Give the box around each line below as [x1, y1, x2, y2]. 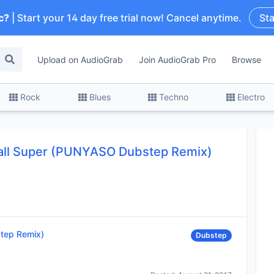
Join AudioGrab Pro [139, 54, 216, 65]
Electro [237, 91, 265, 102]
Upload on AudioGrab [37, 54, 123, 65]
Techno [159, 91, 189, 102]
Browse [232, 54, 261, 65]
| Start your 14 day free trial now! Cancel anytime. [9, 12, 242, 24]
